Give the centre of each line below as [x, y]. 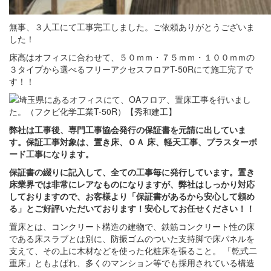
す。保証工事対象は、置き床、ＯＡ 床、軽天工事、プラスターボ [133, 142]
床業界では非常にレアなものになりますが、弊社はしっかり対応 [132, 184]
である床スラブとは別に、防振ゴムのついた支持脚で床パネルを [132, 238]
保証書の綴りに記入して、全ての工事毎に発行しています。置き [132, 172]
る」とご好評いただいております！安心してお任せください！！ [132, 208]
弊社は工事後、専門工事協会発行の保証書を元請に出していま [128, 129]
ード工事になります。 [51, 154]
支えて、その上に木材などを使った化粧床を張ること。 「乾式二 [133, 250]
